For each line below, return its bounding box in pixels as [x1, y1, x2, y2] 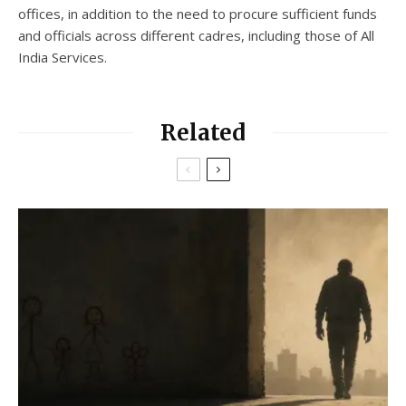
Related [160, 118, 246, 147]
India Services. [18, 47, 107, 66]
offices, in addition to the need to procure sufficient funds [18, 4, 377, 23]
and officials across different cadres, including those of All [18, 25, 374, 44]
